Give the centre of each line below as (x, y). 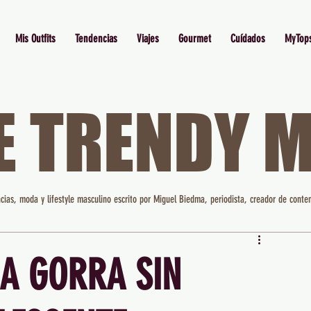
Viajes (148, 39)
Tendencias (96, 39)
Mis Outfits (35, 39)
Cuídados (247, 39)
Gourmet (194, 39)
